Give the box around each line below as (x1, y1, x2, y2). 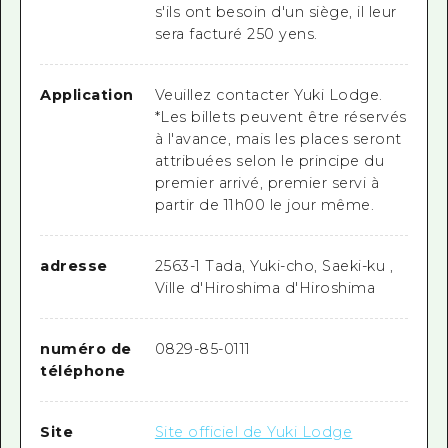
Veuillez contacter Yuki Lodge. (154, 85, 383, 104)
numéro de (40, 340, 132, 359)
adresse (40, 257, 108, 275)
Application (40, 85, 134, 104)
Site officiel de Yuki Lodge (154, 423, 353, 442)
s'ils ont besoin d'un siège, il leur (154, 2, 397, 21)
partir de (154, 195, 224, 214)
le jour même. (265, 195, 375, 214)
